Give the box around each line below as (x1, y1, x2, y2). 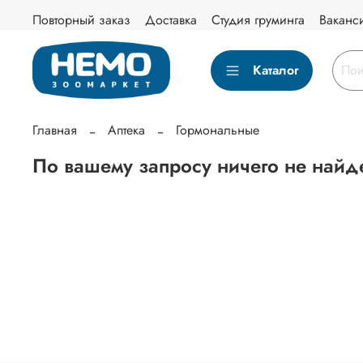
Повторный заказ (32, 11, 130, 30)
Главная (32, 121, 77, 140)
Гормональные (176, 121, 259, 140)
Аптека (108, 121, 145, 140)
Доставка (145, 11, 197, 30)
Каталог (253, 60, 299, 79)
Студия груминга (211, 11, 305, 30)
